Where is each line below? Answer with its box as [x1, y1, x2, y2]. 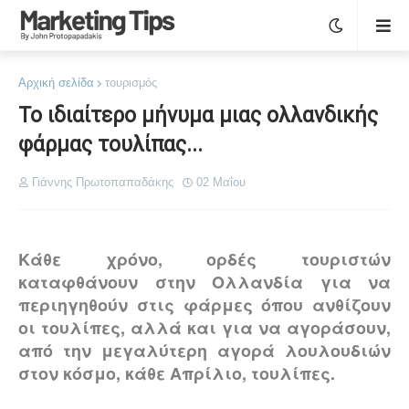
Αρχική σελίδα [18, 76, 94, 89]
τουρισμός [105, 76, 157, 89]
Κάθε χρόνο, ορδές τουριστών [18, 247, 391, 271]
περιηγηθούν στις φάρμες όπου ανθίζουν [18, 293, 391, 317]
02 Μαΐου [196, 175, 246, 189]
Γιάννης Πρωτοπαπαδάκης [32, 175, 173, 189]
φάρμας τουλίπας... [18, 132, 203, 157]
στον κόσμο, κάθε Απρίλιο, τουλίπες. [18, 362, 335, 385]
